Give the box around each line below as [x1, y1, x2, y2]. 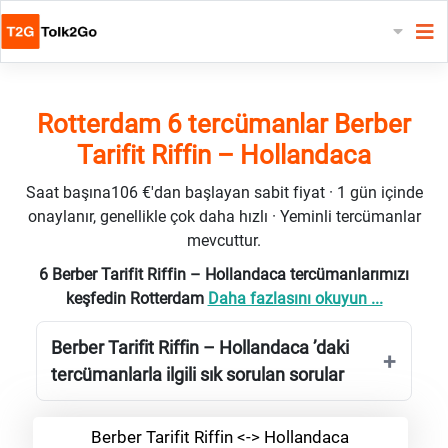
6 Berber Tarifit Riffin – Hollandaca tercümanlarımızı [39, 264, 409, 284]
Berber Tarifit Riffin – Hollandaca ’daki [51, 336, 349, 358]
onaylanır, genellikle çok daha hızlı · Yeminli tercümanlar [27, 206, 421, 226]
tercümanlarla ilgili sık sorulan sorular [51, 363, 344, 385]
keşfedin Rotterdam [65, 288, 208, 308]
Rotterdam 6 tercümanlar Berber [37, 108, 411, 139]
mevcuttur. [187, 230, 261, 250]
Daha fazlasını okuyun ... [207, 288, 383, 308]
